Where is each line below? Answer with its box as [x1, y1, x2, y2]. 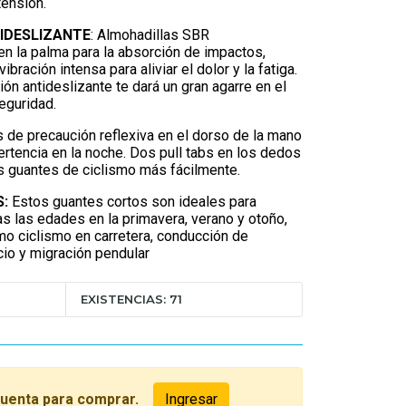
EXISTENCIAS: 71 [81, 291, 183, 306]
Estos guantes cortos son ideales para [8, 193, 256, 210]
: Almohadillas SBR [91, 26, 209, 43]
